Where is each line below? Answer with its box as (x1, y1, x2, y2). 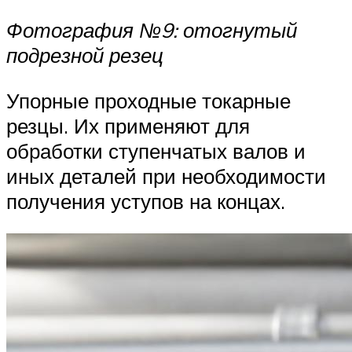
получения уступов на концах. (6, 188, 285, 214)
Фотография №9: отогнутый (6, 16, 297, 42)
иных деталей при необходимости (6, 163, 326, 189)
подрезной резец (6, 42, 163, 68)
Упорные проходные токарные (6, 87, 291, 113)
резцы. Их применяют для (6, 112, 250, 138)
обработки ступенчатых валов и (6, 137, 306, 163)
